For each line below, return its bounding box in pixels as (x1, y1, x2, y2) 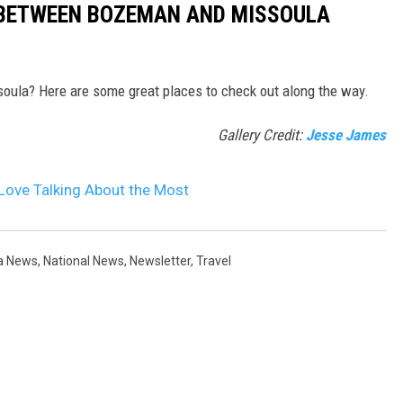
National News (43, 253, 124, 268)
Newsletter (130, 253, 191, 268)
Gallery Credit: (218, 125, 306, 144)
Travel (196, 253, 231, 268)
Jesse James (306, 125, 386, 144)
